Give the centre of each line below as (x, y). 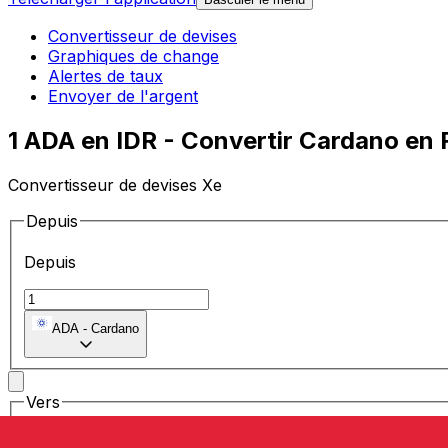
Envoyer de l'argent (123, 96)
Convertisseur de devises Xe (115, 184)
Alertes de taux (105, 76)
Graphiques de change (133, 56)
